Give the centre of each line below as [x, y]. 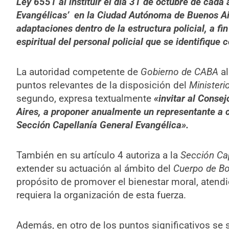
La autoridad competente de [78, 72]
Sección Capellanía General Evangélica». [102, 125]
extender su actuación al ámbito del [95, 169]
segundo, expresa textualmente [85, 98]
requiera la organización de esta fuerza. [101, 195]
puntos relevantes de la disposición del [102, 85]
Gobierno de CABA [179, 72]
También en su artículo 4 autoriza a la [98, 155]
